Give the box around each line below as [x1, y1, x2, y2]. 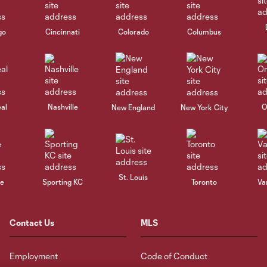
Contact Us [10, 218, 54, 228]
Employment [10, 251, 58, 261]
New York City [181, 103, 228, 111]
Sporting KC [42, 177, 83, 186]
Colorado [117, 27, 149, 36]
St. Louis [119, 172, 148, 181]
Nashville [47, 102, 78, 111]
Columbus [187, 27, 222, 36]
